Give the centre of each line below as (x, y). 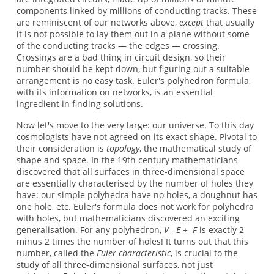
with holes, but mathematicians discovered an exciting (128, 218)
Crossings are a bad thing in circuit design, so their (121, 57)
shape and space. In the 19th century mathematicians (127, 160)
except (191, 22)
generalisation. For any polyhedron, (90, 230)
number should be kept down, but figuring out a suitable (133, 68)
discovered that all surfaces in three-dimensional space (130, 172)
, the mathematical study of (195, 149)
